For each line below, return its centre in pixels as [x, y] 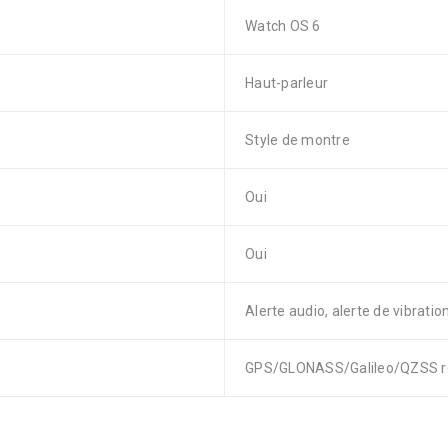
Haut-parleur [286, 83]
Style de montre [297, 140]
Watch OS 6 [283, 26]
